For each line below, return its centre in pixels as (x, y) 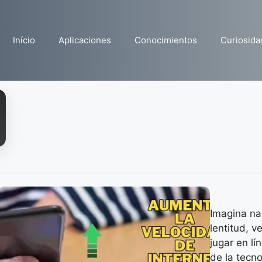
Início (24, 40)
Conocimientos (166, 40)
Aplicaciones (85, 40)
